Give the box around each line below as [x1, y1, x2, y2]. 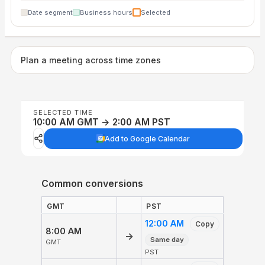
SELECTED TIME [33, 108, 93, 117]
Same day [150, 235, 184, 244]
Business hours [80, 8, 132, 17]
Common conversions [41, 177, 143, 189]
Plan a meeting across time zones [21, 54, 161, 65]
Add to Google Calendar [105, 134, 190, 143]
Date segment [28, 8, 73, 17]
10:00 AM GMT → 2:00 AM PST [33, 117, 170, 128]
